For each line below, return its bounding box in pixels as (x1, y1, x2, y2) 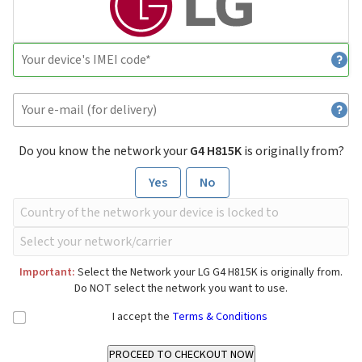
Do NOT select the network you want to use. (74, 280, 288, 297)
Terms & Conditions (172, 309, 267, 326)
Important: (19, 264, 75, 281)
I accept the (112, 309, 172, 326)
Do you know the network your (18, 142, 190, 161)
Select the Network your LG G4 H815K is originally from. (75, 264, 343, 281)
